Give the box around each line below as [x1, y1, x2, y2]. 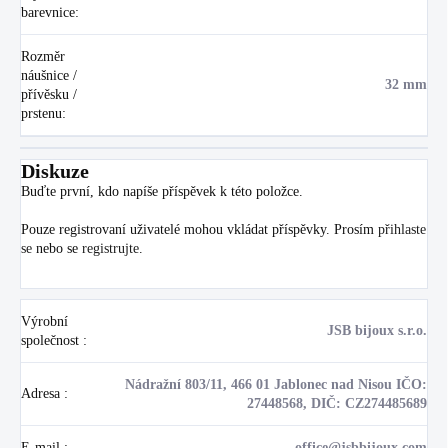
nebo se [32, 240, 82, 256]
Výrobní [21, 313, 68, 329]
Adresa [21, 385, 64, 401]
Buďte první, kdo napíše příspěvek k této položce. [21, 183, 303, 199]
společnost [21, 332, 83, 348]
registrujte [82, 240, 139, 256]
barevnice [21, 4, 75, 20]
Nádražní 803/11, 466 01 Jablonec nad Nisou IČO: [125, 376, 427, 392]
